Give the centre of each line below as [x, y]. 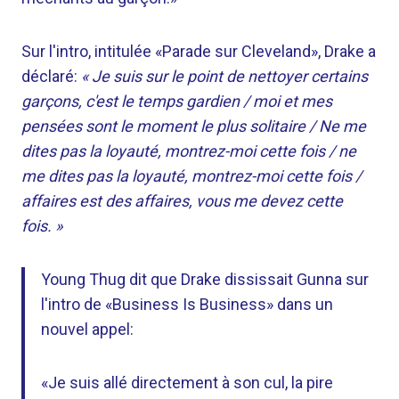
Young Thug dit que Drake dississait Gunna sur [205, 279]
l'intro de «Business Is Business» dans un [187, 304]
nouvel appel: [87, 329]
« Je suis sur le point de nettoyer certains [224, 76]
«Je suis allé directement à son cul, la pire [187, 383]
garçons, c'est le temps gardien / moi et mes [177, 101]
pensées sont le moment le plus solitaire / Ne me [194, 126]
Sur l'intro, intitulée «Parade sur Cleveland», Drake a [199, 51]
